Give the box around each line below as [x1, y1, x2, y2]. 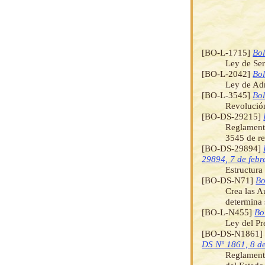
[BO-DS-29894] [202, 143, 264, 153]
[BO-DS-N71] [202, 174, 256, 185]
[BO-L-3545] [202, 89, 253, 100]
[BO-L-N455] [202, 206, 255, 217]
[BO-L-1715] [202, 47, 253, 57]
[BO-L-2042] [202, 68, 253, 79]
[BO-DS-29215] [202, 111, 264, 121]
